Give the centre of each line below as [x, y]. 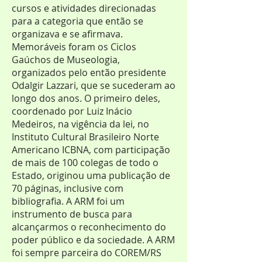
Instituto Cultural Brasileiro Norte [85, 137]
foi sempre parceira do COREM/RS [87, 253]
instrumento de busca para [72, 214]
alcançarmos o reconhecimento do [89, 227]
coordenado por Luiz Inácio [72, 111]
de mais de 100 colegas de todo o [85, 163]
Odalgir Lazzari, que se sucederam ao [94, 85]
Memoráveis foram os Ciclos [74, 47]
